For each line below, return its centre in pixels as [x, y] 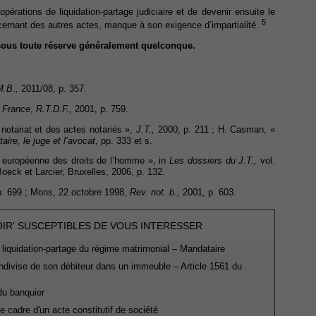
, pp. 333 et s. [124, 140]
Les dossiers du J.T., [213, 161]
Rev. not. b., [155, 193]
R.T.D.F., [54, 109]
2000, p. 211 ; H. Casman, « [215, 129]
